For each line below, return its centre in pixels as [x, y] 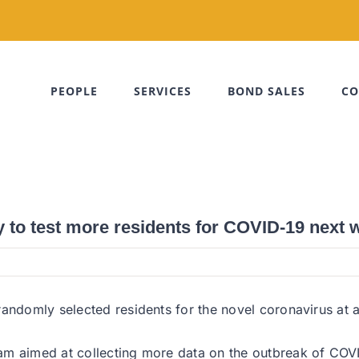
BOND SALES [266, 91]
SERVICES [163, 91]
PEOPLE [74, 91]
